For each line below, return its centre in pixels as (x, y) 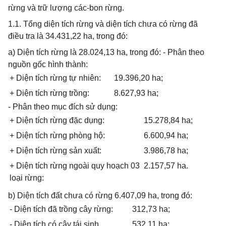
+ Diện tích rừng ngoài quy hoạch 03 (75, 166)
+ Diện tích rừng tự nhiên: (55, 78)
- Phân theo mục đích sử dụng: (63, 107)
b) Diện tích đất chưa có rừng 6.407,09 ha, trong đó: (100, 195)
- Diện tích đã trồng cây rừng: (61, 209)
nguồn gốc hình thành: (48, 64)
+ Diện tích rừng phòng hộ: (57, 135)
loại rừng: (27, 178)
